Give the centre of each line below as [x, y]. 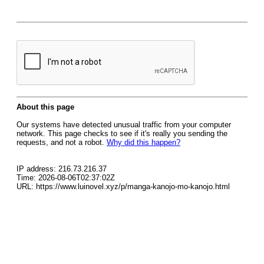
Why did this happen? [143, 142]
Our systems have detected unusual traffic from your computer [124, 125]
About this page [45, 107]
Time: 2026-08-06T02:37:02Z [66, 178]
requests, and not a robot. [62, 142]
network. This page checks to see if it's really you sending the [122, 133]
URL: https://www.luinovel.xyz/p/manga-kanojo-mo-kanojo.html [123, 187]
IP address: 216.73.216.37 [62, 169]
